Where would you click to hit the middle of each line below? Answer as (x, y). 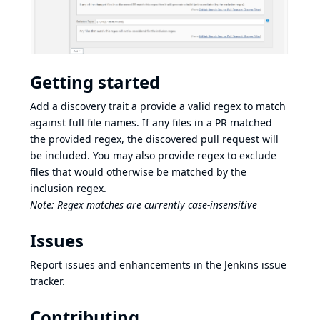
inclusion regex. (68, 189)
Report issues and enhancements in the (127, 265)
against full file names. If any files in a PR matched (151, 123)
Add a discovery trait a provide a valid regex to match (158, 106)
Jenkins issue (255, 265)
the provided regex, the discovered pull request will (154, 139)
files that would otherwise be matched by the (138, 172)
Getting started (95, 82)
